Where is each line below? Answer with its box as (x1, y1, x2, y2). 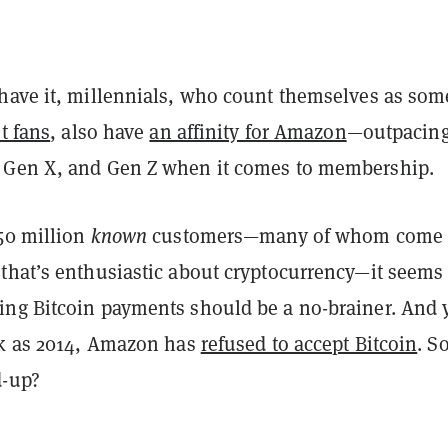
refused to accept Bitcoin (200, 330, 418, 357)
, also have (50, 118, 145, 145)
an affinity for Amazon (149, 118, 347, 145)
